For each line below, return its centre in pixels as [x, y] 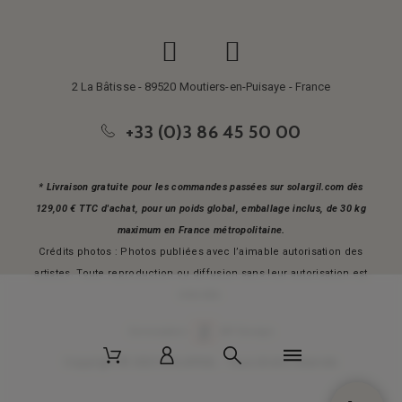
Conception [161, 332]
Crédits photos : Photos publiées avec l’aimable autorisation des [201, 252]
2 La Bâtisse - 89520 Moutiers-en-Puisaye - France [201, 87]
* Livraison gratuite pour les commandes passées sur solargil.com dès [201, 188]
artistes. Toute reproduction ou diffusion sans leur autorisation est [201, 274]
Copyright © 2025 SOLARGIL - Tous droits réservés [201, 362]
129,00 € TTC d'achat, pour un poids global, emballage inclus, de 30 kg [201, 209]
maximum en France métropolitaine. [201, 231]
